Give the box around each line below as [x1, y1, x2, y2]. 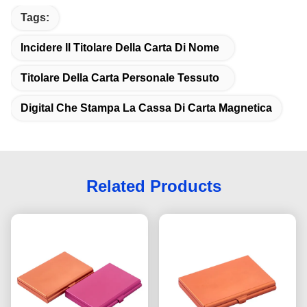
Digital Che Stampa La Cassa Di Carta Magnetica [21, 102, 272, 114]
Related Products [86, 177, 221, 195]
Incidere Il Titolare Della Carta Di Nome [21, 42, 219, 53]
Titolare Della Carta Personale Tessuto [21, 72, 219, 84]
